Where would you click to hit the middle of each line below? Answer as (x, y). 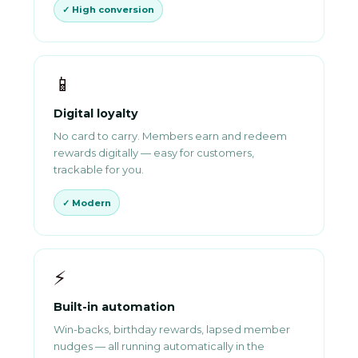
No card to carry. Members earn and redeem (170, 136)
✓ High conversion (108, 10)
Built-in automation (114, 306)
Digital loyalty (96, 114)
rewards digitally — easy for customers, (154, 153)
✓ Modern (87, 203)
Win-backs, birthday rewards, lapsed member (172, 329)
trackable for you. (99, 170)
